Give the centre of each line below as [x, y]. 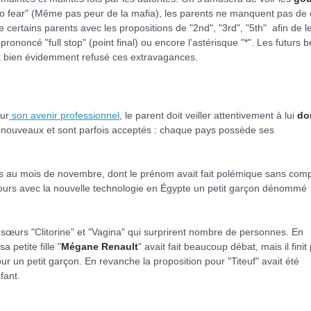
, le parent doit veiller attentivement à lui [208, 115]
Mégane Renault [100, 246]
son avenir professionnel [64, 115]
